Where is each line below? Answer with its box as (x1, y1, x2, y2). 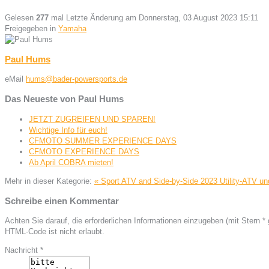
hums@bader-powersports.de (26, 74, 127, 84)
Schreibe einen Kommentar (5, 195, 119, 206)
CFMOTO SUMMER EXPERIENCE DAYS (29, 136, 177, 145)
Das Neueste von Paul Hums (5, 94, 124, 104)
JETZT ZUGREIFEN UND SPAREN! (29, 114, 156, 124)
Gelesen (5, 13, 36, 22)
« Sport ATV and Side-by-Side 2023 (94, 176, 220, 186)
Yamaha (58, 23, 86, 33)
